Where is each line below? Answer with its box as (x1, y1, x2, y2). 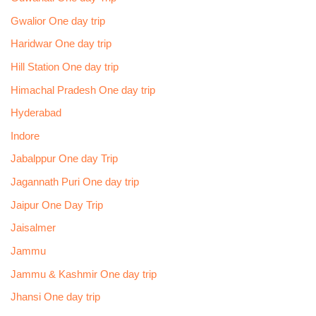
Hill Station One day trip (10, 61, 119, 73)
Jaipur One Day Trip (10, 199, 103, 211)
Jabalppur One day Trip (10, 153, 118, 165)
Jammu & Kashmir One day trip (10, 268, 157, 280)
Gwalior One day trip (10, 15, 105, 27)
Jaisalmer (10, 222, 56, 234)
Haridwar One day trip (10, 38, 111, 50)
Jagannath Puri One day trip (10, 176, 139, 188)
